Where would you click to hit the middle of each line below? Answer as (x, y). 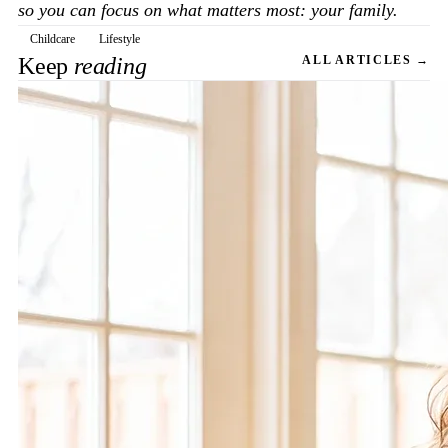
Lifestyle (119, 39)
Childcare (52, 39)
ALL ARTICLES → (366, 60)
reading (110, 66)
